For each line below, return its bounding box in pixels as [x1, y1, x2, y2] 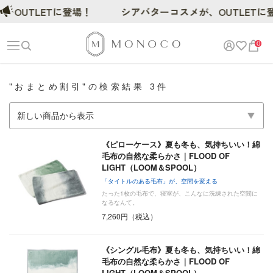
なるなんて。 [102, 198, 139, 207]
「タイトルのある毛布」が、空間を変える [102, 177, 218, 186]
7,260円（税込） [102, 211, 158, 222]
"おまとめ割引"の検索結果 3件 [9, 80, 169, 92]
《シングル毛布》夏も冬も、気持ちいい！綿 [102, 244, 261, 256]
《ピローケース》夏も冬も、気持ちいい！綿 [102, 138, 261, 150]
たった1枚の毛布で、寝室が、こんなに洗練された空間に [102, 189, 258, 198]
